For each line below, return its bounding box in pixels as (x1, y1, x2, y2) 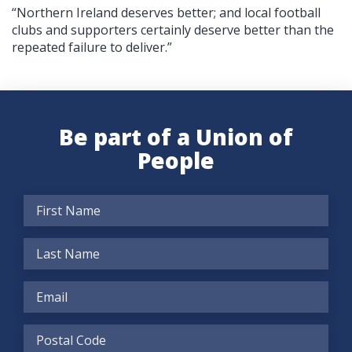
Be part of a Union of (59, 121, 293, 152)
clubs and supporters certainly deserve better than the (12, 20, 334, 38)
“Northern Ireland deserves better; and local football (12, 3, 321, 21)
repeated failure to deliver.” (12, 38, 172, 56)
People (137, 145, 214, 175)
